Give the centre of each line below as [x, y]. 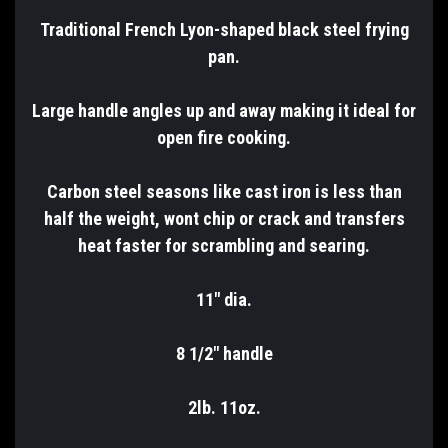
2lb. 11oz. [224, 407]
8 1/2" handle [224, 353]
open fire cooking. [224, 137]
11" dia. [224, 299]
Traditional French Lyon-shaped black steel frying [224, 29]
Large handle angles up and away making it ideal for [224, 110]
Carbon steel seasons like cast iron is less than [224, 191]
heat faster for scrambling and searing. [224, 245]
